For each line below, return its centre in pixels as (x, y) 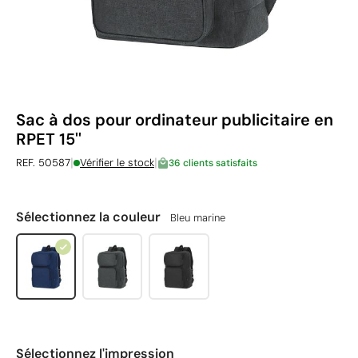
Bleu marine (198, 218)
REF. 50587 (43, 163)
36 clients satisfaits (213, 163)
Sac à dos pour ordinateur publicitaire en (175, 120)
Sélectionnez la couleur (90, 217)
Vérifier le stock (117, 163)
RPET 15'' (49, 139)
